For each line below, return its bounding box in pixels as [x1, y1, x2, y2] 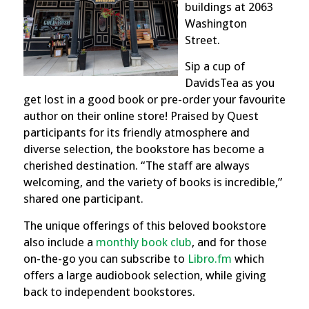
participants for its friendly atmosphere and [23, 126, 250, 140]
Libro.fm [187, 251, 232, 266]
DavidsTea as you [184, 76, 275, 90]
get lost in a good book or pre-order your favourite [23, 92, 286, 107]
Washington [184, 16, 247, 30]
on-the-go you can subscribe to [23, 251, 188, 266]
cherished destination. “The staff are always [23, 159, 250, 173]
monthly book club [95, 235, 192, 249]
